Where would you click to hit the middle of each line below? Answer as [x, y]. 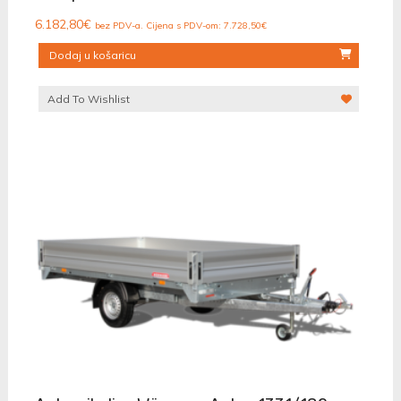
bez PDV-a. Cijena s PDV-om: [159, 26]
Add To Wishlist [88, 99]
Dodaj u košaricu [92, 55]
